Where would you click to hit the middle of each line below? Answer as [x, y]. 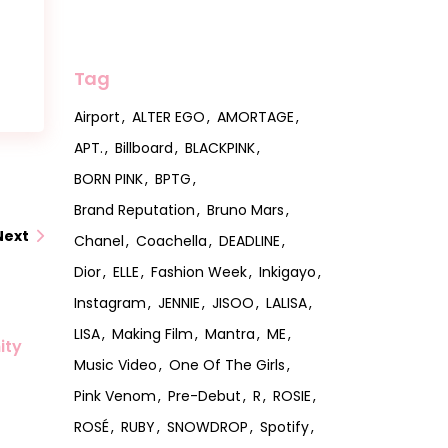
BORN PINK [108, 178]
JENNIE [178, 302]
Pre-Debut [204, 395]
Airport [96, 116]
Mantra [229, 333]
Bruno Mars [245, 209]
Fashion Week [198, 271]
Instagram [109, 302]
